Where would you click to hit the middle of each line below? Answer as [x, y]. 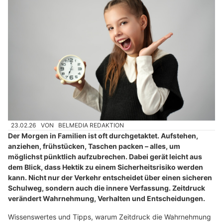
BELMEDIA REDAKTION [91, 125]
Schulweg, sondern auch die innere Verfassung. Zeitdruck [107, 188]
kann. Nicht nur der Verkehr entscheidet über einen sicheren [110, 178]
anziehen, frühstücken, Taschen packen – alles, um [94, 146]
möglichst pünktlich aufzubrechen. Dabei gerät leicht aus [105, 157]
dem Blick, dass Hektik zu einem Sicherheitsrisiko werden [106, 167]
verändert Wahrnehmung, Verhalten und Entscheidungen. [107, 199]
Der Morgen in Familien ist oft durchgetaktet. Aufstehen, [103, 136]
